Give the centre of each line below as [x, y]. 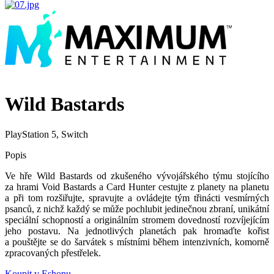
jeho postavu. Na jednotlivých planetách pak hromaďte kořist [137, 231]
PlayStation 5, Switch [46, 134]
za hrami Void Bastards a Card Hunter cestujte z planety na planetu [137, 187]
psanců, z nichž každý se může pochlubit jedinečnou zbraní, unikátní [137, 209]
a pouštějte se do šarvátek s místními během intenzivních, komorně [137, 242]
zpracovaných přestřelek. [53, 253]
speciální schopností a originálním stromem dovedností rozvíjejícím [137, 220]
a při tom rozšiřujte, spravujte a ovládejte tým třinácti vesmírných [137, 198]
